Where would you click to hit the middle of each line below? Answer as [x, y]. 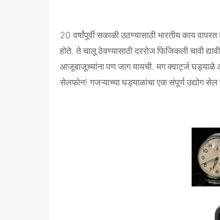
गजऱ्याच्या [105, 82]
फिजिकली [173, 51]
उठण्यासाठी [138, 35]
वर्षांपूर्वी [84, 35]
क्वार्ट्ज [179, 67]
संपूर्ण [177, 82]
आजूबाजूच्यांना [82, 67]
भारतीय [169, 35]
